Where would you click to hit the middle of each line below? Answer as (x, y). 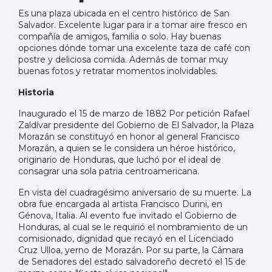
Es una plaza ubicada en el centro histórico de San (124, 13)
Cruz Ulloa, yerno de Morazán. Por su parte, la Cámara (131, 250)
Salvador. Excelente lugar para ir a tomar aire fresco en (133, 25)
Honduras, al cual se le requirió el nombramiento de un (133, 227)
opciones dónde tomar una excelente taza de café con (134, 48)
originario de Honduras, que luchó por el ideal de (120, 159)
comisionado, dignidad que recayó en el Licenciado (126, 238)
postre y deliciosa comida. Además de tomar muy (123, 59)
